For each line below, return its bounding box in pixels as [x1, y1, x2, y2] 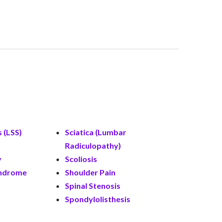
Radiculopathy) [65, 141, 121, 150]
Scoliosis [65, 154, 97, 164]
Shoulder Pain [65, 167, 115, 177]
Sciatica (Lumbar [65, 127, 126, 137]
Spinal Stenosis [65, 181, 120, 190]
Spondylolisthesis [65, 194, 130, 204]
